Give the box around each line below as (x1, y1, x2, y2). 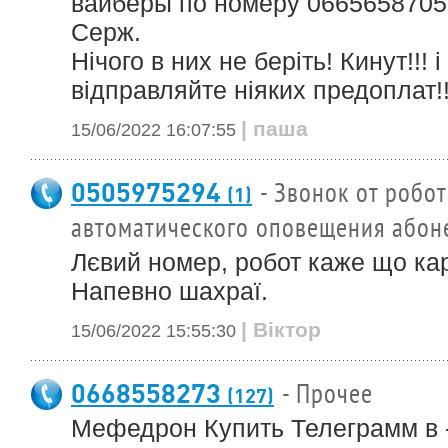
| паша (241, 117, 308, 140)
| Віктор (241, 318, 321, 341)
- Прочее (282, 380, 373, 410)
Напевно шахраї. (71, 277, 268, 305)
